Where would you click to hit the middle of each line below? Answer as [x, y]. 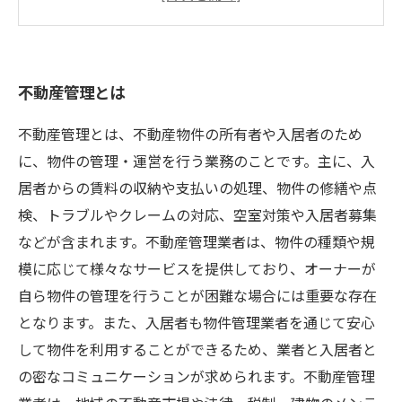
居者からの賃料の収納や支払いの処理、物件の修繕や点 [197, 189]
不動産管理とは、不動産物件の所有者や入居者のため [190, 135]
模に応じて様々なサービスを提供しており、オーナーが [197, 270]
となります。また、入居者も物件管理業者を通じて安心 [197, 323]
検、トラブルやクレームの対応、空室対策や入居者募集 [197, 216]
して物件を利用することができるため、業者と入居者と [197, 350]
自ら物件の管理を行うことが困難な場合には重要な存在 [197, 297]
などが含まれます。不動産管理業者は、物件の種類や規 [197, 243]
